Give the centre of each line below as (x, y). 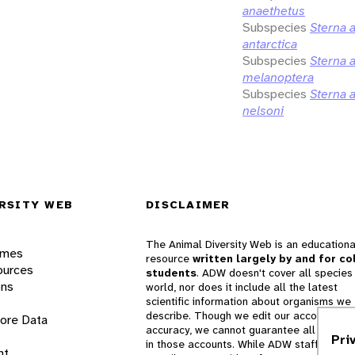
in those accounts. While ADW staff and (243, 344)
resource (169, 259)
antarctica (270, 44)
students (171, 273)
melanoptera (278, 77)
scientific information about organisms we (248, 302)
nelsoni (263, 110)
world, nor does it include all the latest (242, 287)
